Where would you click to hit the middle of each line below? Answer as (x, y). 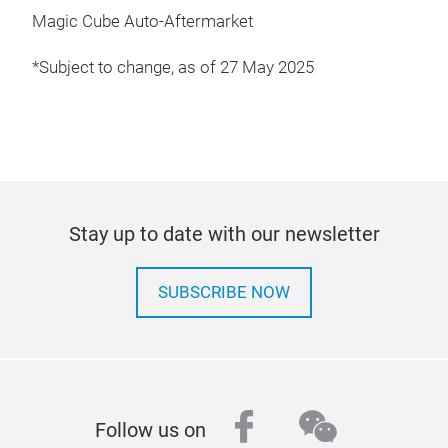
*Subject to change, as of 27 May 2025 (173, 68)
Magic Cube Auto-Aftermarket (142, 22)
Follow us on (150, 430)
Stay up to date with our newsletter (224, 234)
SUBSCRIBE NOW (224, 293)
